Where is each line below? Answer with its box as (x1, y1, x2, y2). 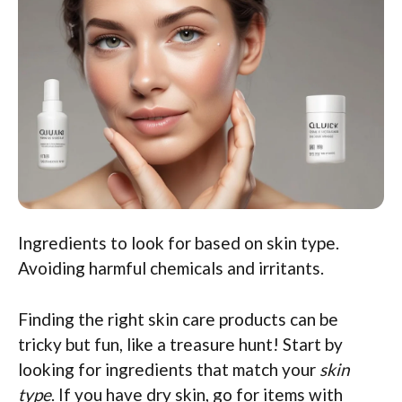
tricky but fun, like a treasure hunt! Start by (18, 333, 343, 354)
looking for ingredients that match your (18, 358, 319, 380)
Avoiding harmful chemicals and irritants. (18, 258, 324, 279)
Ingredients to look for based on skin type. (18, 232, 339, 254)
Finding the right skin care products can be (18, 308, 338, 329)
